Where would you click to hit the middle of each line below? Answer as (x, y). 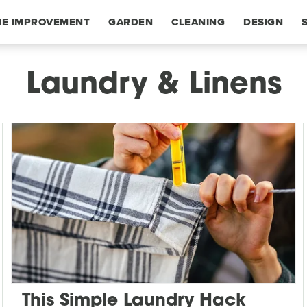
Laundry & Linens (153, 86)
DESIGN (263, 22)
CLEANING (198, 22)
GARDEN (131, 22)
